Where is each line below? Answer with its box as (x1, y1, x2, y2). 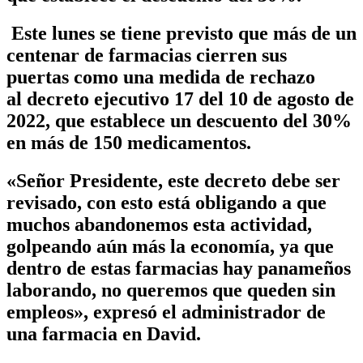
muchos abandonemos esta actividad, (6, 213, 312, 235)
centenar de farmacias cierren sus (6, 44, 287, 66)
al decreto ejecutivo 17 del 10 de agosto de (6, 88, 354, 109)
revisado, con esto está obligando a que (6, 191, 327, 213)
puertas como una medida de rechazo (6, 66, 315, 88)
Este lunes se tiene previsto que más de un (6, 22, 357, 44)
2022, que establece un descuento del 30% (6, 109, 352, 131)
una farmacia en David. (6, 322, 201, 344)
